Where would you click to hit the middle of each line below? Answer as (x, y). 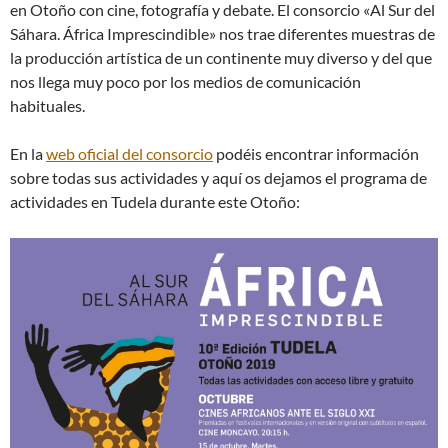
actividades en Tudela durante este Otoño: (155, 202)
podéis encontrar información (316, 154)
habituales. (47, 106)
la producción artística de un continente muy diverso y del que (221, 58)
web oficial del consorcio (129, 154)
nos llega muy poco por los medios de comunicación (185, 82)
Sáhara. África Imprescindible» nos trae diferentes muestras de (222, 34)
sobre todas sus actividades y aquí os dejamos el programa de (218, 178)
